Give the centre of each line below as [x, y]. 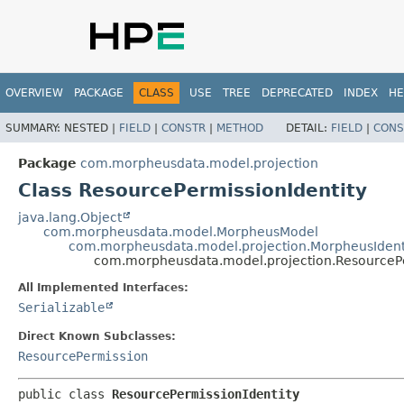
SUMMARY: [35, 128]
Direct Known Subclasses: [97, 336]
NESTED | [92, 128]
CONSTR [184, 128]
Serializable [61, 307]
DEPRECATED [297, 93]
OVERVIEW [34, 93]
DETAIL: [308, 128]
